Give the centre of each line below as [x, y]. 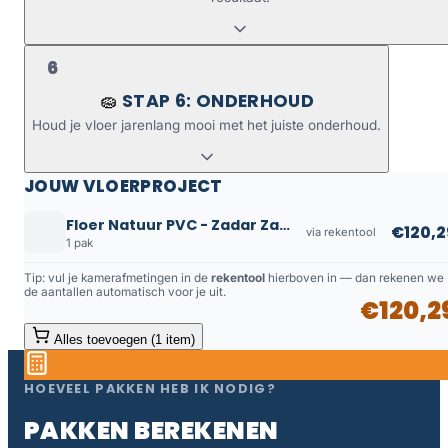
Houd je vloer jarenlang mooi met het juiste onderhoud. [206, 124]
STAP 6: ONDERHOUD [218, 100]
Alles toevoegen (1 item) [124, 340]
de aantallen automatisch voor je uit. [125, 292]
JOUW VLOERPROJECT [123, 185]
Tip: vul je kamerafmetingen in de [117, 278]
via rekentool [341, 232]
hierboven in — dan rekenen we [354, 278]
